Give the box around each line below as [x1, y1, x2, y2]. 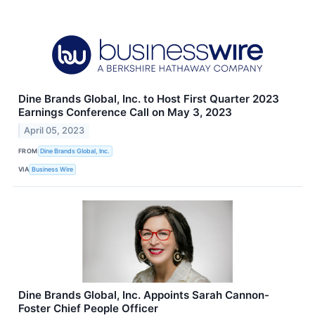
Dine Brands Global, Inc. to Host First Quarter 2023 [18, 92, 279, 106]
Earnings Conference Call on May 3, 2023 [18, 105, 232, 120]
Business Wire [32, 165, 74, 174]
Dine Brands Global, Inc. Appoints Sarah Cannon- [18, 288, 269, 302]
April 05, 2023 [24, 124, 85, 136]
